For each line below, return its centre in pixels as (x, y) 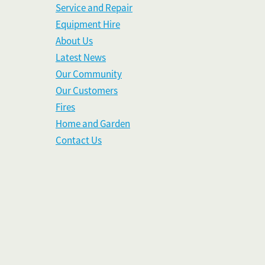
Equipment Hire (88, 25)
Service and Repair (94, 8)
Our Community (89, 75)
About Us (74, 41)
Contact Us (79, 141)
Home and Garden (93, 124)
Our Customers (87, 91)
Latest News (81, 58)
